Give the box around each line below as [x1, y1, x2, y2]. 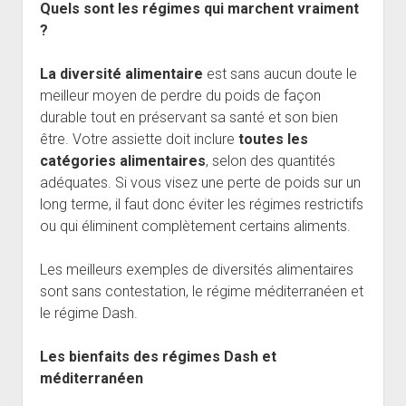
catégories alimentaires [39, 152, 206, 170]
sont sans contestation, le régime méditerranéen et [39, 283, 363, 301]
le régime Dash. [39, 304, 138, 323]
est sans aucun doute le [206, 65, 357, 83]
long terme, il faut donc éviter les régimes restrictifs [39, 196, 363, 214]
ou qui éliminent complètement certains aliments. [39, 217, 351, 236]
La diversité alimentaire [39, 65, 207, 83]
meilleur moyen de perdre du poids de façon [39, 87, 321, 105]
